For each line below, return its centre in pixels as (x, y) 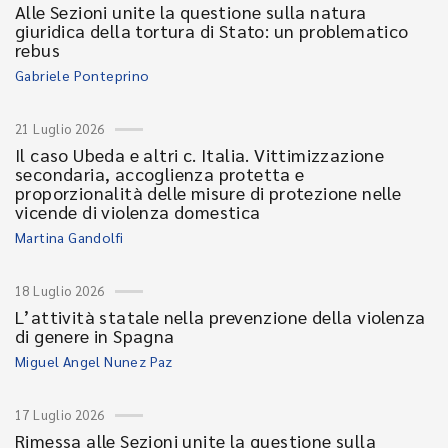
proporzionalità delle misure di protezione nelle (208, 192)
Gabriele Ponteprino (82, 75)
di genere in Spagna (95, 335)
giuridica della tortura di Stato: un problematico (212, 30)
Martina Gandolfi (69, 237)
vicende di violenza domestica (138, 211)
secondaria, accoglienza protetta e (160, 173)
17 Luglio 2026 (60, 414)
